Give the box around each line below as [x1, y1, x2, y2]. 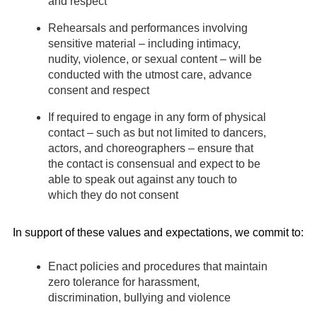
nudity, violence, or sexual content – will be [48, 52, 262, 65]
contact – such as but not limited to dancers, [48, 126, 266, 139]
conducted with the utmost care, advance [48, 68, 252, 81]
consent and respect [48, 83, 149, 96]
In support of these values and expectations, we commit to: [13, 226, 304, 238]
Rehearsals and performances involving [48, 21, 248, 34]
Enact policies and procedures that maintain [48, 260, 267, 273]
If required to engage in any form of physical [48, 110, 266, 123]
